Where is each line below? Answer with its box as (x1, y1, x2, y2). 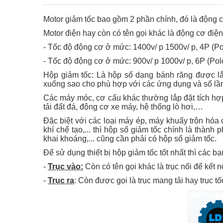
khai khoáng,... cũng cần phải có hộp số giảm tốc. (43, 134, 219, 143)
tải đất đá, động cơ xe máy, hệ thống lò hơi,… (43, 102, 205, 111)
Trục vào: (48, 162, 83, 171)
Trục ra (48, 176, 74, 185)
